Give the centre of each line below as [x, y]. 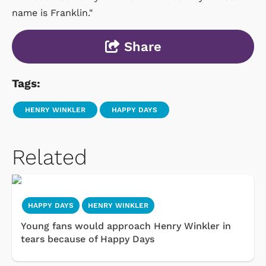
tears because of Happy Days [88, 239]
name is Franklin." [52, 12]
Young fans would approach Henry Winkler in [126, 226]
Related [50, 157]
